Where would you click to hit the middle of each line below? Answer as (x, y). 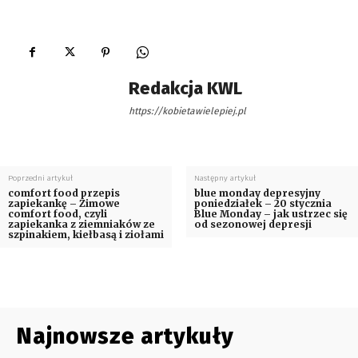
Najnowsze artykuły (125, 336)
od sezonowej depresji (253, 224)
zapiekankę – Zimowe (64, 203)
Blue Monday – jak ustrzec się (270, 213)
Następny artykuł (225, 178)
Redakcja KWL (185, 88)
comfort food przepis (64, 193)
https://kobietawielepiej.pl (187, 111)
